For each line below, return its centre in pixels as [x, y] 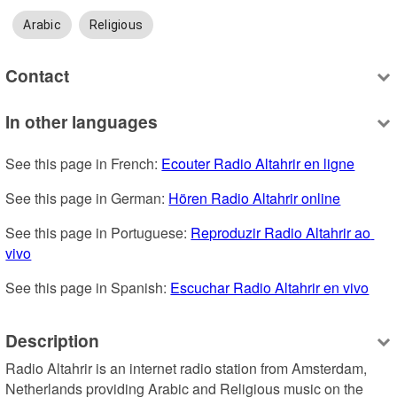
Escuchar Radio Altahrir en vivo [270, 287]
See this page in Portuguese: [98, 232]
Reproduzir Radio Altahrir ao [281, 232]
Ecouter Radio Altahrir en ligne [258, 163]
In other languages [82, 122]
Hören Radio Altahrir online [255, 198]
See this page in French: [84, 163]
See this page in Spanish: [88, 287]
